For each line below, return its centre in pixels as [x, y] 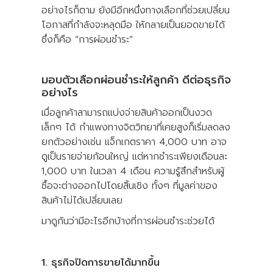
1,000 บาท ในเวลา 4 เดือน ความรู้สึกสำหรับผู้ [133, 171]
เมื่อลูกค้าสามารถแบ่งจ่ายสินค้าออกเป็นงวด [127, 112]
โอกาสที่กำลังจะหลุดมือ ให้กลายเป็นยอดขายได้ [133, 25]
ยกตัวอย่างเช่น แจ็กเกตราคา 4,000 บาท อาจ [134, 142]
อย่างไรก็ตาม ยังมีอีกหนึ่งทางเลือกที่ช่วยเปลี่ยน [136, 10]
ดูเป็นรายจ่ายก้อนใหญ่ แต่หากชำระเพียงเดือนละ [134, 156]
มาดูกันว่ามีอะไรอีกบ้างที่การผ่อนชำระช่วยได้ [128, 221]
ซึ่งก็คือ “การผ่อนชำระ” [87, 39]
